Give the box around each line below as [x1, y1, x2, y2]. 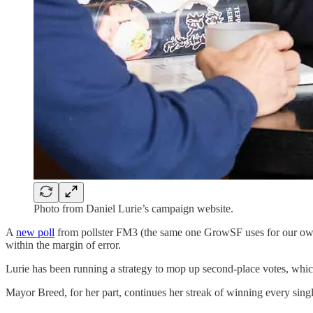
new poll [16, 226, 54, 238]
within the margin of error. [6, 238, 121, 251]
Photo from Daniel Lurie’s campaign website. [34, 202, 233, 214]
